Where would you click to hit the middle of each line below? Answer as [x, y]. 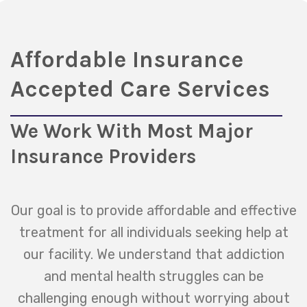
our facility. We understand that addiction [153, 255]
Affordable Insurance [127, 59]
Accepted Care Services [140, 88]
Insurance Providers [103, 156]
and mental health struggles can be [153, 277]
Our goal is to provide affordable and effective [153, 211]
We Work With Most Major [132, 131]
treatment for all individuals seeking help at [153, 233]
